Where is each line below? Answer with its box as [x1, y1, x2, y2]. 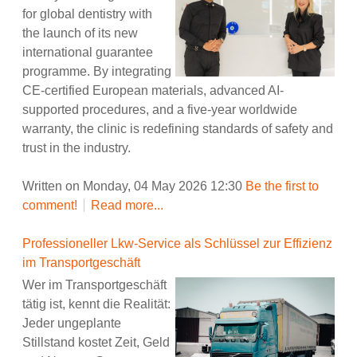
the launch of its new [22, 25, 138, 40]
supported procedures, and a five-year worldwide [22, 102, 297, 116]
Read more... [91, 198, 163, 213]
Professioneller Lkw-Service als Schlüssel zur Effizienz [22, 237, 332, 251]
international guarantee [22, 45, 153, 59]
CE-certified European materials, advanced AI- [22, 83, 284, 97]
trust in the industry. [22, 140, 131, 155]
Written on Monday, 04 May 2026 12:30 [22, 179, 245, 194]
